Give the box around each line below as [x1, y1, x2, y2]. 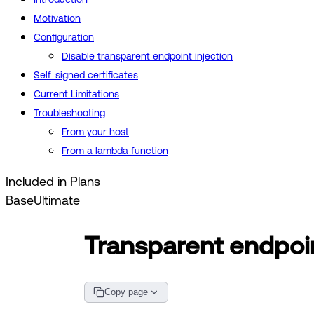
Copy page [104, 287, 148, 298]
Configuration [34, 32, 94, 43]
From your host [62, 126, 129, 138]
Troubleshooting [34, 107, 105, 119]
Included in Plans [6, 174, 100, 189]
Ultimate [34, 193, 80, 207]
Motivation [34, 13, 81, 25]
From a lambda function [62, 145, 168, 157]
